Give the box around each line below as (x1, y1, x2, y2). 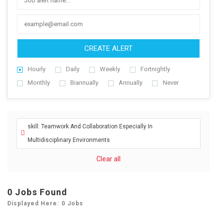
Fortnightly (140, 65, 170, 73)
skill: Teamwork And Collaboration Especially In (28, 123, 153, 130)
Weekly (100, 65, 120, 73)
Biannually (70, 79, 98, 86)
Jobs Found (15, 187, 68, 197)
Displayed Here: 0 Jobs (7, 200, 84, 207)
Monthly (28, 79, 50, 86)
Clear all (96, 155, 121, 163)
